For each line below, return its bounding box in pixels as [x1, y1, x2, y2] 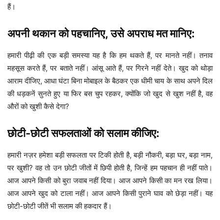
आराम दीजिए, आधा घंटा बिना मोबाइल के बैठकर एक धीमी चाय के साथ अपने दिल [7, 76, 213, 86]
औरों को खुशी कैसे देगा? [7, 102, 69, 111]
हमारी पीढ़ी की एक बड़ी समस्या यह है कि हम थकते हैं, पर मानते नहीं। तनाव [7, 51, 213, 60]
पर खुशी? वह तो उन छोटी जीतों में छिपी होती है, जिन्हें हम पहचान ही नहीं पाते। [7, 163, 213, 173]
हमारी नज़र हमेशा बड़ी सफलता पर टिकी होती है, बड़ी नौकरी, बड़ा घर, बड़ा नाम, [7, 150, 213, 160]
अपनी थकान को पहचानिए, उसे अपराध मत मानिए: [7, 27, 195, 40]
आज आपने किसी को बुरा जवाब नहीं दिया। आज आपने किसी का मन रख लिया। [7, 176, 213, 186]
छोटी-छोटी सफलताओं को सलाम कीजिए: [7, 127, 160, 140]
